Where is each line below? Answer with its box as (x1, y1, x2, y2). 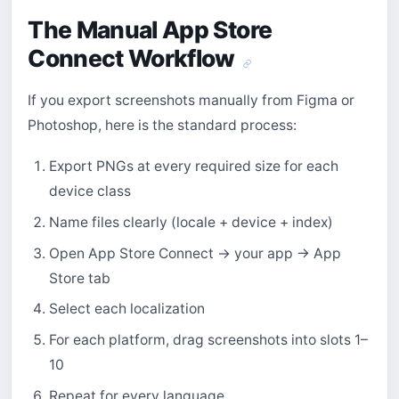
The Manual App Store (28, 15, 273, 45)
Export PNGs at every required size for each (48, 158, 338, 175)
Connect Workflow (28, 44, 240, 73)
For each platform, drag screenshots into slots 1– (48, 330, 368, 348)
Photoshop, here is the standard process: (28, 116, 297, 134)
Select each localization (48, 300, 205, 318)
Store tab (48, 269, 110, 287)
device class (48, 183, 131, 200)
